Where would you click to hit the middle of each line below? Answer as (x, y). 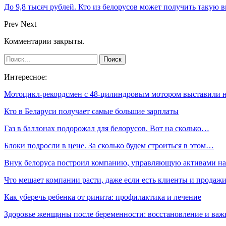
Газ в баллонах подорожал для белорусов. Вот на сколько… (107, 128)
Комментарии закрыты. (44, 41)
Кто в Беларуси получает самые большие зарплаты (91, 111)
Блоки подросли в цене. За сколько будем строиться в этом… (109, 145)
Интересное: (25, 77)
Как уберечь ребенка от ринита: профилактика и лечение (103, 197)
